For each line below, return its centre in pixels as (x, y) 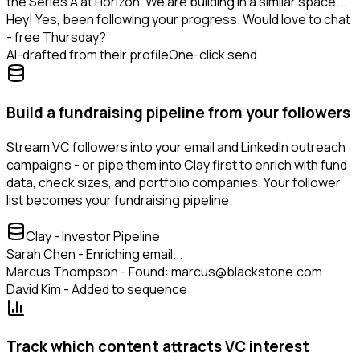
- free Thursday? (56, 37)
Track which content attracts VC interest (158, 347)
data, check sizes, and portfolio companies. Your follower (174, 182)
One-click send (213, 55)
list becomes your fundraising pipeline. (119, 200)
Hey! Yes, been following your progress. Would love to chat (178, 20)
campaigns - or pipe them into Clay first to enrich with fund (177, 164)
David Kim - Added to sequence (97, 289)
